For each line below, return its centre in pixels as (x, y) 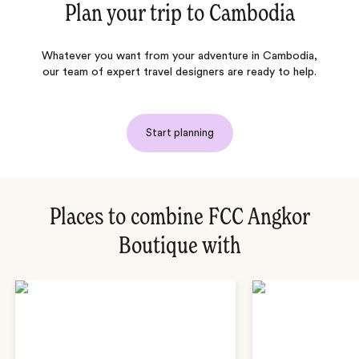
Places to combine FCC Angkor (179, 218)
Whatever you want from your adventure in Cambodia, (179, 56)
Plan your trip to (137, 15)
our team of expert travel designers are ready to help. (179, 73)
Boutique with (179, 247)
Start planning (179, 133)
